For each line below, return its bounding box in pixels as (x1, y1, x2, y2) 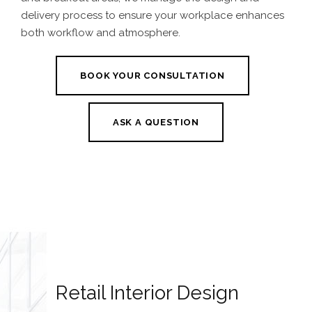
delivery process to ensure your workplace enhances (21, 9, 284, 22)
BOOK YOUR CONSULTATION (80, 70, 225, 81)
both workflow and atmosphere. (21, 26, 180, 40)
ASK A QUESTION (112, 116, 200, 127)
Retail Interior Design (56, 281, 239, 304)
